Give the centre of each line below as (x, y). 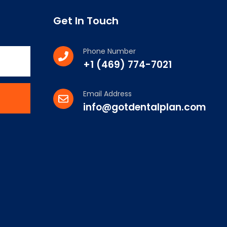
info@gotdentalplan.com (144, 107)
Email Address (107, 93)
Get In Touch (86, 21)
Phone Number (109, 51)
